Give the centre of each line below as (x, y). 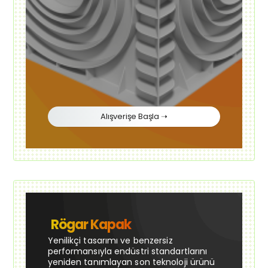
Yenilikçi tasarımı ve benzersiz (110, 241)
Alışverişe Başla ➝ (134, 117)
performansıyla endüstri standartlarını (127, 252)
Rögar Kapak (91, 225)
